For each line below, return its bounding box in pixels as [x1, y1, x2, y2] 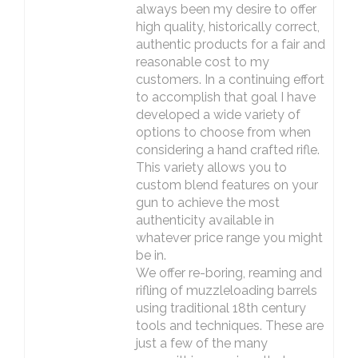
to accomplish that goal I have [135, 89, 316, 105]
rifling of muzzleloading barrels [135, 283, 317, 298]
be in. [135, 248, 166, 263]
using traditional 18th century [135, 300, 306, 316]
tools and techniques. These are [135, 318, 324, 333]
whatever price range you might [135, 230, 323, 245]
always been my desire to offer [135, 2, 316, 17]
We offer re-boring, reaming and [135, 265, 322, 280]
